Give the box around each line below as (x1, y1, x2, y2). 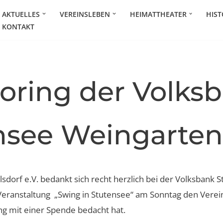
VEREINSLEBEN (59, 9, 110, 19)
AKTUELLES (2, 9, 40, 19)
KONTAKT (2, 21, 34, 31)
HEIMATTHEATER (129, 9, 187, 19)
